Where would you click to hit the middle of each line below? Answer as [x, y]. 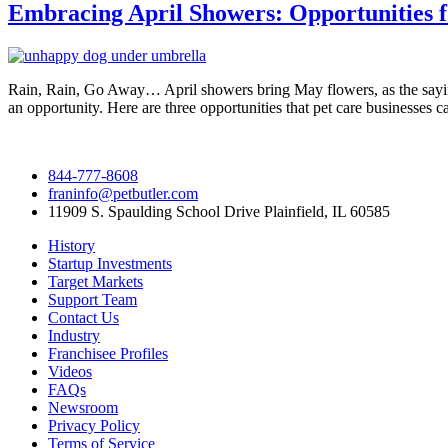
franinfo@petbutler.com [123, 193]
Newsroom [83, 407]
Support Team [92, 299]
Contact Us [83, 317]
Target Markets [95, 281]
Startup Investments [110, 263]
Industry [74, 335]
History [71, 245]
